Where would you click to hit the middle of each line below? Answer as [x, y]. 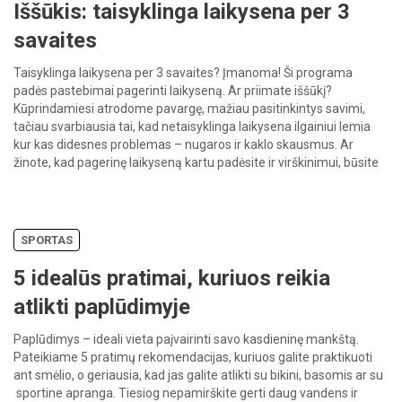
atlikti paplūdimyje [102, 306]
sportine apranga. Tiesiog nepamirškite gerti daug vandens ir [186, 393]
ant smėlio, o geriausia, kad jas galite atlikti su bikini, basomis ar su [198, 375]
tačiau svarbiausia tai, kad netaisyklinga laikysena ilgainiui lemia [192, 126]
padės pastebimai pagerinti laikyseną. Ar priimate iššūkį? [173, 90]
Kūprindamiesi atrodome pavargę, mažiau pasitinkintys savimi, [189, 108]
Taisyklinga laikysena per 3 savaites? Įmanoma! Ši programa [183, 72]
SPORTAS [47, 240]
